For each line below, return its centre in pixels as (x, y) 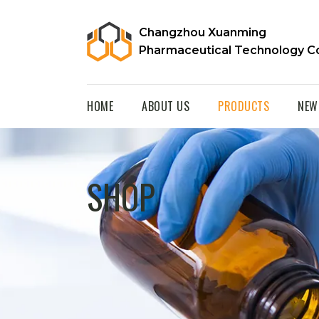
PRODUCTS (244, 106)
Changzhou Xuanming (203, 32)
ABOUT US (166, 106)
